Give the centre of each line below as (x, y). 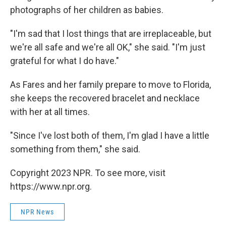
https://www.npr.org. (51, 186)
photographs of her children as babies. (87, 10)
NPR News (37, 212)
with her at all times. (50, 111)
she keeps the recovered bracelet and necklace (105, 98)
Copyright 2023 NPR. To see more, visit (88, 173)
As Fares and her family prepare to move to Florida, (110, 84)
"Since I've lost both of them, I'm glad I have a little (110, 135)
